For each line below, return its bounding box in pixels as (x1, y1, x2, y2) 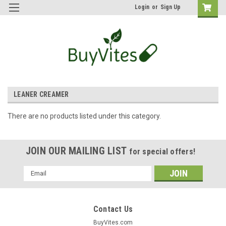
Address (23, 177, 50, 185)
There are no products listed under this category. (8, 111, 161, 120)
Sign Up (160, 4, 181, 11)
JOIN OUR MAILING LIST (25, 144, 130, 157)
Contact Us (93, 204, 133, 214)
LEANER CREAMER (14, 90, 69, 98)
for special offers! (129, 146, 196, 156)
